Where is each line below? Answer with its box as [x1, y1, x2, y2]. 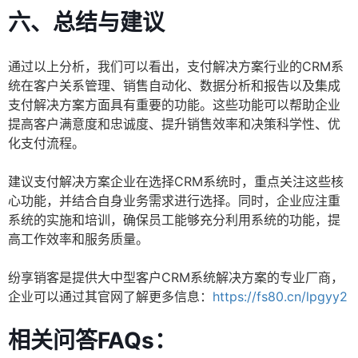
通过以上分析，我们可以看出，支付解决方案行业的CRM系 [8, 58, 344, 75]
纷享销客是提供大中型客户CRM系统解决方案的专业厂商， [8, 269, 344, 286]
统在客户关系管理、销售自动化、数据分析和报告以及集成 [8, 78, 340, 94]
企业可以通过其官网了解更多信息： [8, 288, 213, 305]
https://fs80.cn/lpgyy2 [213, 288, 348, 305]
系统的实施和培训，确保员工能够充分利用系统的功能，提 [8, 212, 340, 229]
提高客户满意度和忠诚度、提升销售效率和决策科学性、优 [8, 116, 340, 133]
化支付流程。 [8, 135, 85, 152]
